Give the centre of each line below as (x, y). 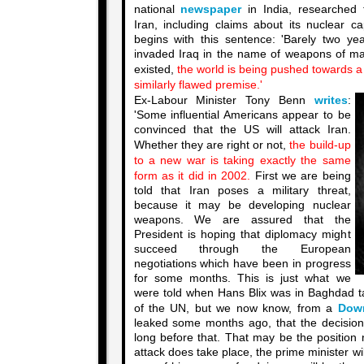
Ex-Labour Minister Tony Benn (224, 100)
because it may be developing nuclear (242, 205)
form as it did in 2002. (192, 176)
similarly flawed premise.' (198, 85)
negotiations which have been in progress (242, 264)
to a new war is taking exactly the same (242, 160)
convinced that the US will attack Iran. (242, 130)
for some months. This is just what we (242, 278)
